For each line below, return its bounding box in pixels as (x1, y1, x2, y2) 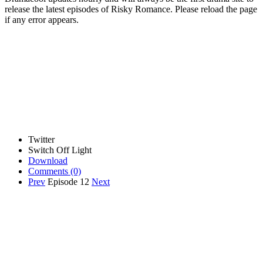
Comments (28, 166, 68, 176)
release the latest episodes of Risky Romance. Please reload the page (5, 4, 257, 14)
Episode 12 (48, 176, 92, 187)
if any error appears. (5, 14, 79, 25)
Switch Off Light (28, 144, 92, 155)
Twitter (28, 134, 55, 144)
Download (28, 155, 68, 166)
